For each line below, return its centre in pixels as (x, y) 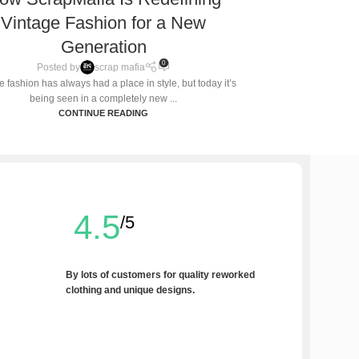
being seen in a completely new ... (103, 99)
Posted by (58, 67)
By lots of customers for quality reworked (160, 274)
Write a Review (99, 313)
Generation (103, 46)
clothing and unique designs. (130, 290)
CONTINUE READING (103, 113)
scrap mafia (119, 67)
